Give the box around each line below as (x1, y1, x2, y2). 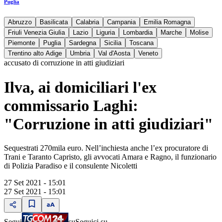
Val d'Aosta (98, 50, 130, 57)
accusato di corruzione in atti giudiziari (4, 58, 124, 67)
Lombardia (123, 29, 153, 37)
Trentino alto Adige (8, 50, 62, 57)
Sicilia (104, 39, 121, 47)
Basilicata (40, 18, 68, 26)
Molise (190, 29, 209, 37)
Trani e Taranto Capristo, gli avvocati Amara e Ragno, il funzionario (4, 153, 217, 161)
